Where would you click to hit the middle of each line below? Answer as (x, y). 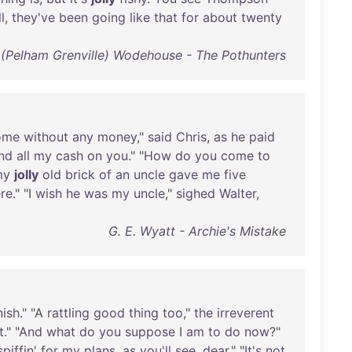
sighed (196, 193)
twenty (262, 17)
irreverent (246, 313)
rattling (68, 313)
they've (33, 17)
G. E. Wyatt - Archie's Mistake (197, 231)
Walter (238, 193)
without (46, 137)
